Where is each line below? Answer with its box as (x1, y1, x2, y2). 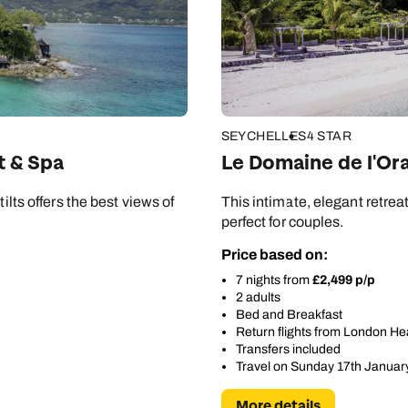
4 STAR (306, 129, 352, 144)
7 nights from (235, 273, 312, 288)
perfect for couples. (220, 214, 344, 230)
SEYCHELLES (220, 129, 307, 144)
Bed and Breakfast (235, 308, 342, 322)
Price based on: (220, 247, 328, 263)
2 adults (235, 291, 280, 305)
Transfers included (235, 342, 341, 357)
